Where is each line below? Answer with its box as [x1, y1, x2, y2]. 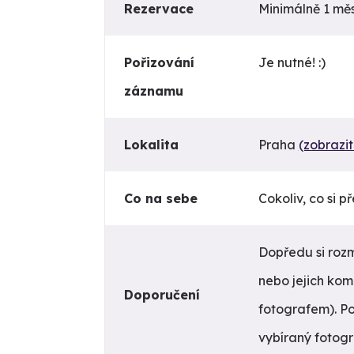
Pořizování [123, 55, 194, 71]
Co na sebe [123, 190, 198, 207]
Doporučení [123, 287, 200, 303]
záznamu [123, 83, 183, 100]
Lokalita [123, 137, 179, 153]
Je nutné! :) [258, 55, 326, 71]
